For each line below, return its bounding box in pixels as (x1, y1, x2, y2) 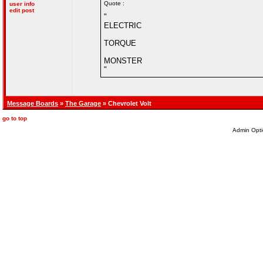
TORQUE (104, 39, 136, 48)
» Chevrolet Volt (101, 100, 151, 107)
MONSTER (104, 56, 142, 65)
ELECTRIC (104, 21, 141, 30)
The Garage (65, 100, 101, 107)
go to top (2, 115, 27, 122)
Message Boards (7, 100, 58, 107)
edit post (9, 7, 34, 14)
